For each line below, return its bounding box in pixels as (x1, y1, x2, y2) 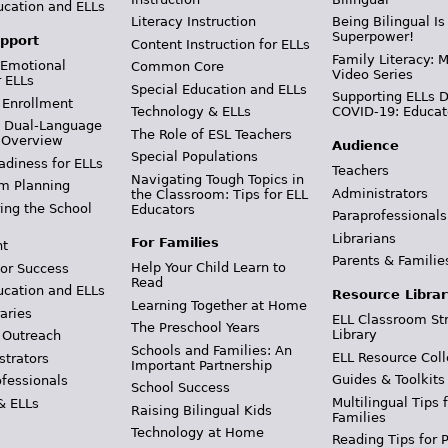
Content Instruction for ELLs (130, 36, 310, 52)
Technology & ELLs (130, 104, 251, 120)
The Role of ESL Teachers (130, 126, 292, 142)
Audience (332, 137, 400, 153)
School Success (130, 380, 230, 396)
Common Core (130, 59, 224, 75)
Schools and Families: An (130, 342, 292, 358)
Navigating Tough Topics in (130, 171, 304, 187)
